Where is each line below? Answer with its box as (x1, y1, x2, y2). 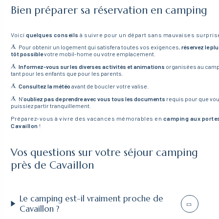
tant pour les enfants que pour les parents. (11, 69, 124, 77)
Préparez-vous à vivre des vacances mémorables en (11, 114, 163, 122)
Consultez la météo (19, 82, 70, 89)
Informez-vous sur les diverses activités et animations (19, 63, 165, 70)
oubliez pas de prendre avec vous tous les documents (23, 95, 165, 102)
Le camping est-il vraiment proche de (19, 193, 163, 204)
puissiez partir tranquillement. (11, 102, 91, 109)
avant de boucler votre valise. (70, 82, 149, 89)
